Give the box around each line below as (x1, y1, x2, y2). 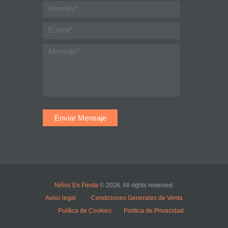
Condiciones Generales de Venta (91, 194, 183, 202)
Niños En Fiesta (54, 182, 98, 189)
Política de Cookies (58, 207, 111, 215)
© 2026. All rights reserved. (98, 182, 174, 189)
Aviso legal (45, 194, 77, 202)
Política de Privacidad (124, 207, 184, 215)
